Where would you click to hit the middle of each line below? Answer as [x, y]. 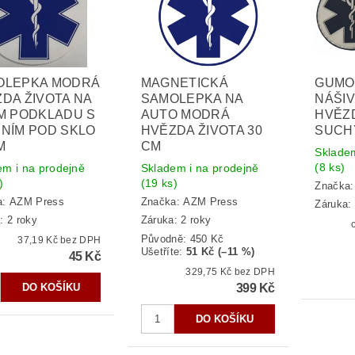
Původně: [165, 239]
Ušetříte [160, 251]
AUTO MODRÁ [185, 114]
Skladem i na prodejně [200, 168]
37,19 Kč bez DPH [81, 240]
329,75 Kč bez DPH [254, 271]
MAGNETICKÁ [185, 82]
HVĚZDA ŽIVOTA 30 [201, 130]
